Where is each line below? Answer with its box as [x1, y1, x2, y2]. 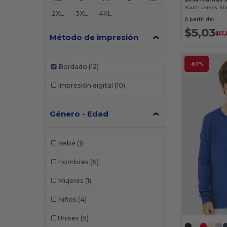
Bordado [58, 63, 87, 71]
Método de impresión [50, 32, 139, 42]
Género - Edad [50, 108, 109, 119]
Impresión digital [57, 82, 113, 90]
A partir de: [184, 16, 215, 23]
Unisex [57, 214, 79, 222]
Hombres [57, 158, 89, 166]
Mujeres [57, 177, 84, 185]
